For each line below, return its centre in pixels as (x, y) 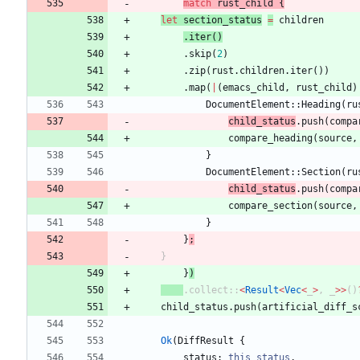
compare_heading (270, 139)
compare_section (270, 206)
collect (209, 290)
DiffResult (206, 341)
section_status (223, 20)
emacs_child (254, 88)
